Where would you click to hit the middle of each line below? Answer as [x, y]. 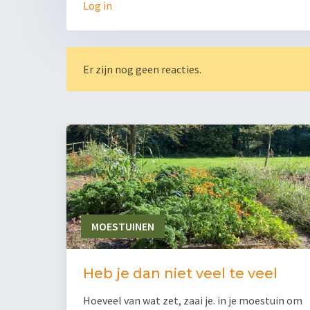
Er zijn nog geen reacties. [142, 70]
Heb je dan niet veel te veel [180, 274]
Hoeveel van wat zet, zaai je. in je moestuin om [193, 301]
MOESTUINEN [122, 227]
